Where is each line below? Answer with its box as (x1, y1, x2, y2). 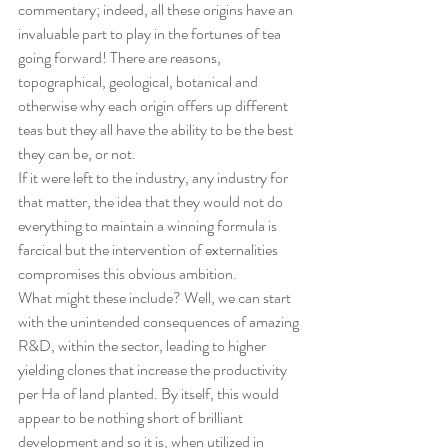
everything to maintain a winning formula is (18, 214, 280, 238)
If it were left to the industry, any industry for (18, 166, 291, 190)
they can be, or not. (18, 142, 136, 166)
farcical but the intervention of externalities (18, 238, 281, 262)
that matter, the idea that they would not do (18, 190, 286, 214)
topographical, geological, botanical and (18, 70, 261, 94)
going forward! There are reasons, (18, 46, 224, 70)
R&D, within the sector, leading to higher (18, 334, 269, 358)
